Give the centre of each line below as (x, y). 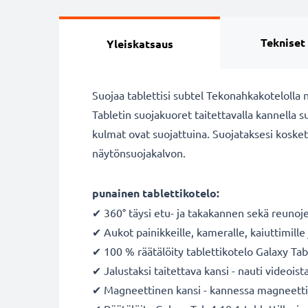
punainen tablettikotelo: (156, 193)
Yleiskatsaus (140, 44)
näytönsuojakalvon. (139, 153)
